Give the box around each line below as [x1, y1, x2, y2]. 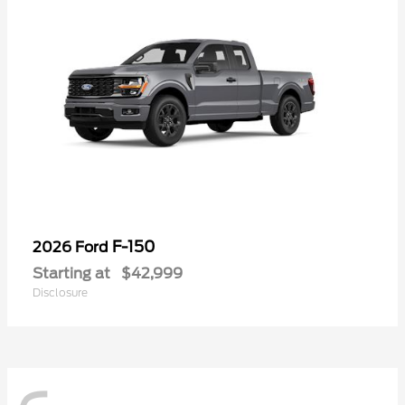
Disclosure [33, 285, 88, 299]
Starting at [33, 264, 110, 282]
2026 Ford [33, 238, 112, 256]
